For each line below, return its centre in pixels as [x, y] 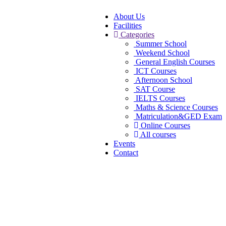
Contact [126, 153]
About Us [129, 16]
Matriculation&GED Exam [179, 116]
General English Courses [175, 62]
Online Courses [165, 125]
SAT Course [155, 89]
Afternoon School [164, 80]
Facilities [128, 25]
